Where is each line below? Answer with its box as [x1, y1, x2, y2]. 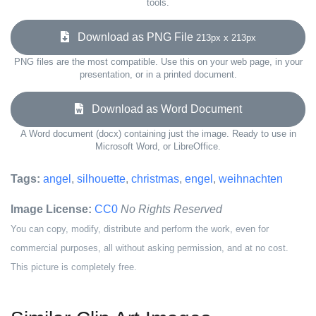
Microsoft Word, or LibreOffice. [95, 141, 221, 152]
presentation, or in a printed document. [79, 69, 237, 80]
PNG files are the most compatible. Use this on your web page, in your [13, 56, 303, 67]
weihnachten [219, 173, 283, 185]
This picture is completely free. [11, 262, 137, 272]
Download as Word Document [83, 103, 242, 115]
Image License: [11, 203, 92, 215]
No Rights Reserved [121, 203, 222, 215]
